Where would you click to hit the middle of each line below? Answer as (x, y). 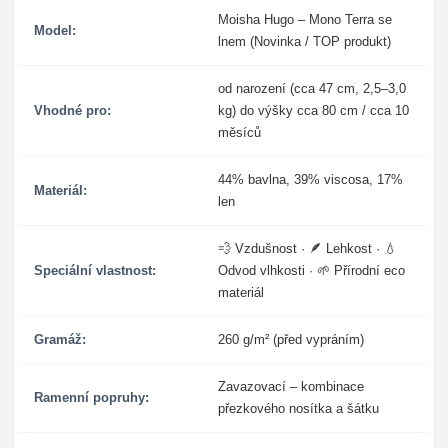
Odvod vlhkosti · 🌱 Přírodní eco (312, 271)
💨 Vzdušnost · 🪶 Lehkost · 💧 (308, 249)
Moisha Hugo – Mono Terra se (305, 20)
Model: (55, 31)
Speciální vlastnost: (95, 271)
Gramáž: (60, 340)
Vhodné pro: (73, 111)
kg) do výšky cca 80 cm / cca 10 (314, 111)
